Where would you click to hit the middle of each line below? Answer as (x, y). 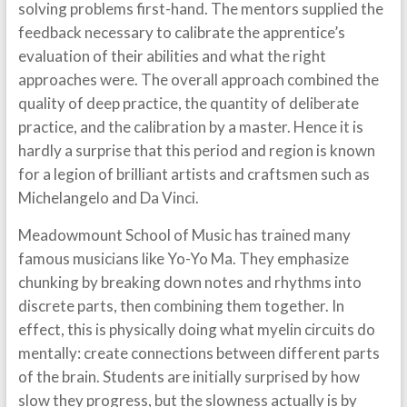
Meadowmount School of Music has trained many (184, 235)
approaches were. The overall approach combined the (198, 79)
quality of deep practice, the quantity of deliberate (188, 103)
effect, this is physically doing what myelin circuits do (196, 329)
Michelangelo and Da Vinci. (108, 198)
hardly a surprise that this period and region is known (196, 150)
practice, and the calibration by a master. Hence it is (190, 127)
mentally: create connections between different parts (199, 353)
